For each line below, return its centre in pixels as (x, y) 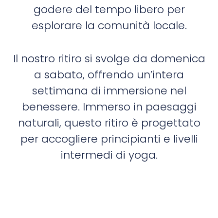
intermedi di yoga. (109, 155)
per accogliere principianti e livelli (109, 139)
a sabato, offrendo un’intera (109, 75)
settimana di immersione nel (109, 91)
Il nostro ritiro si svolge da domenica (109, 59)
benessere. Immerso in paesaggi (109, 107)
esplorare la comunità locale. (109, 26)
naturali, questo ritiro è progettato (109, 123)
